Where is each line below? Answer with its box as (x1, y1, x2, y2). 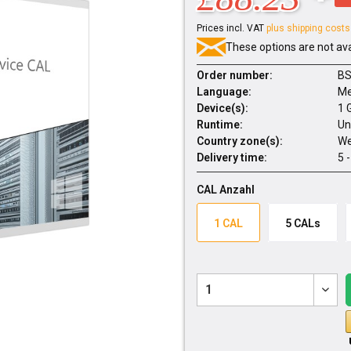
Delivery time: (196, 151, 267, 164)
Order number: (196, 69, 273, 81)
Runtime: (196, 118, 243, 131)
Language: (196, 85, 251, 98)
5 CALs (284, 217, 320, 230)
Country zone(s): (196, 135, 283, 147)
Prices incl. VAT (196, 23, 266, 34)
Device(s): (196, 102, 248, 114)
